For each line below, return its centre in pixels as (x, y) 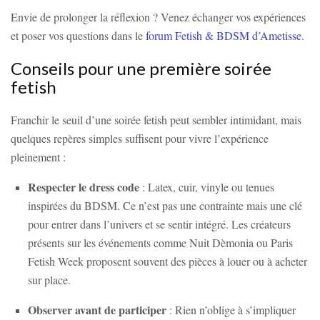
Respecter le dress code (84, 186)
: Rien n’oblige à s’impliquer (231, 309)
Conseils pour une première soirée (141, 68)
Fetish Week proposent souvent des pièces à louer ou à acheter (167, 261)
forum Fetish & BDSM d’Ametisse (224, 35)
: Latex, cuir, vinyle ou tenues (207, 186)
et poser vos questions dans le (78, 35)
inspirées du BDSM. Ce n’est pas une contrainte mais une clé (165, 205)
